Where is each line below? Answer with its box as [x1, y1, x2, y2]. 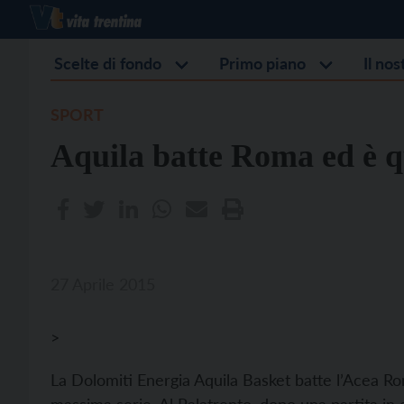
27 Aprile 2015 [50, 274, 155, 294]
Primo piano [219, 53, 306, 73]
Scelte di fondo [54, 53, 161, 73]
